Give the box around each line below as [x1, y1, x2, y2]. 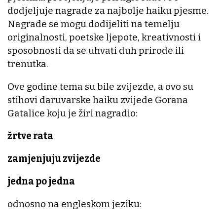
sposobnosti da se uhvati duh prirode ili [7, 45, 184, 57]
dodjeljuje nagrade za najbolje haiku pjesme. [7, 5, 209, 17]
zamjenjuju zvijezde [7, 153, 101, 165]
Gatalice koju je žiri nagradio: [7, 108, 138, 119]
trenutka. [7, 58, 48, 70]
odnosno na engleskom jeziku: [7, 198, 142, 210]
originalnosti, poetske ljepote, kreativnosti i [7, 32, 201, 43]
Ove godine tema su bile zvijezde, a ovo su [7, 81, 193, 93]
